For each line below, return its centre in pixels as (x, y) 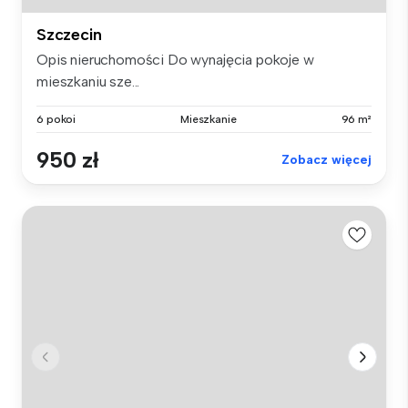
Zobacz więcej (326, 159)
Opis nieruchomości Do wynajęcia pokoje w (175, 59)
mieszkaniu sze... (88, 81)
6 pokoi (56, 119)
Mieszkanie (208, 119)
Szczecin (69, 34)
